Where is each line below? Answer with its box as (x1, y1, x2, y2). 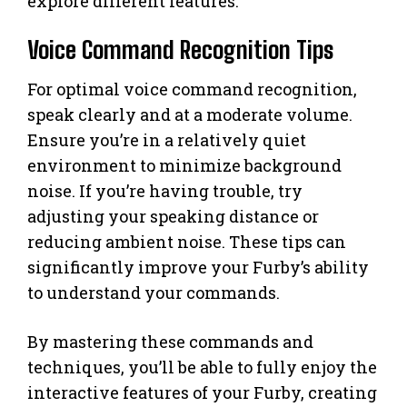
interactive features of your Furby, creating (27, 381, 377, 403)
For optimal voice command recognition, (27, 77, 357, 100)
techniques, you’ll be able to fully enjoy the (27, 355, 377, 378)
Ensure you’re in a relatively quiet (27, 128, 306, 151)
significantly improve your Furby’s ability (27, 255, 369, 278)
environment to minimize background (27, 154, 342, 176)
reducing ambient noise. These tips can (27, 230, 346, 253)
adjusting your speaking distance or (27, 204, 319, 227)
